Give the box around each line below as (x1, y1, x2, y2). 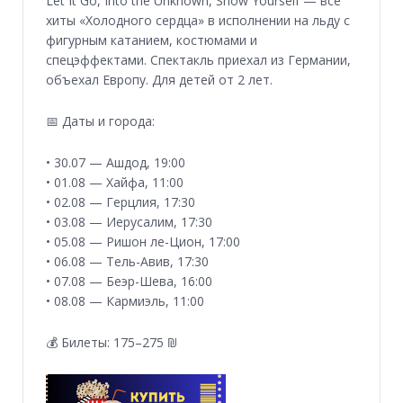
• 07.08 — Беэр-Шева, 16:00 (46, 273, 212, 291)
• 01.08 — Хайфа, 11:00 (46, 174, 184, 192)
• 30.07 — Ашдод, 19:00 (46, 154, 185, 172)
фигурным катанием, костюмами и (46, 31, 257, 49)
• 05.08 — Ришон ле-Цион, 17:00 (46, 233, 240, 251)
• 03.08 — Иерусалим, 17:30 (46, 213, 212, 231)
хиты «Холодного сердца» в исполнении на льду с (46, 12, 350, 30)
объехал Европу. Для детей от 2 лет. (46, 71, 273, 89)
